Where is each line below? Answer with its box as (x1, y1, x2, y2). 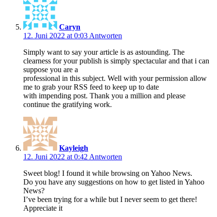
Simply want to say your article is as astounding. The (23, 47, 185, 56)
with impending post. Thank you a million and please (23, 91, 186, 100)
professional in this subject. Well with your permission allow (23, 74, 207, 82)
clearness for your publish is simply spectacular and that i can (23, 56, 209, 65)
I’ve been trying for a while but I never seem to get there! (23, 195, 197, 203)
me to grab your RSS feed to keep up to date (23, 82, 159, 91)
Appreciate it (23, 203, 62, 212)
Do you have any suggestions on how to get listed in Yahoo (23, 177, 204, 186)
